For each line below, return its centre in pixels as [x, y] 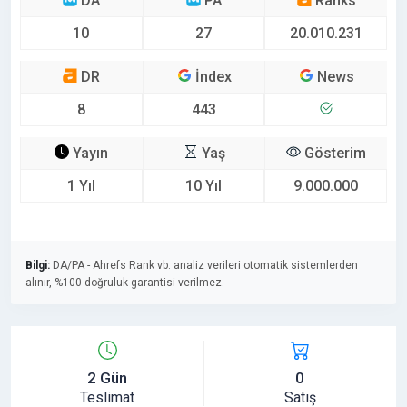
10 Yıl [203, 185]
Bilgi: [38, 265]
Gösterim [334, 153]
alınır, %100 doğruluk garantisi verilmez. [125, 282]
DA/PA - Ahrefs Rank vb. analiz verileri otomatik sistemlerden [204, 265]
